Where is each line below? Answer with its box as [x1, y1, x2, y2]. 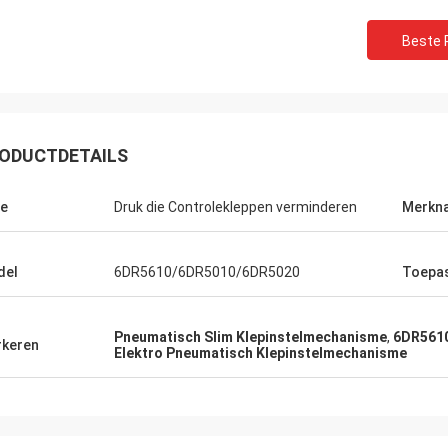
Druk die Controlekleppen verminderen [114, 199, 357, 215]
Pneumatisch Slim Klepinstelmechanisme [114, 329, 387, 345]
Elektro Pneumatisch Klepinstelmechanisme [114, 345, 407, 361]
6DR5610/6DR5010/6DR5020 [114, 264, 300, 280]
